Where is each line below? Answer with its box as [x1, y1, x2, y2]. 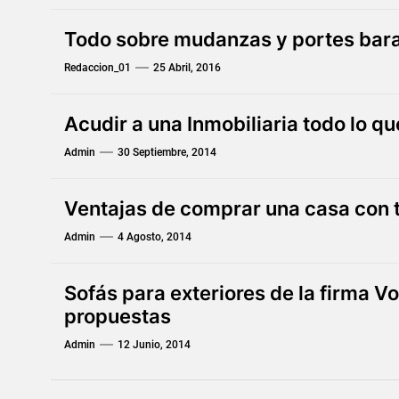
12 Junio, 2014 [117, 338, 191, 351]
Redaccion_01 [63, 61, 131, 74]
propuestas [63, 305, 171, 328]
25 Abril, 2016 [152, 61, 221, 74]
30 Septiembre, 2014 [117, 146, 216, 159]
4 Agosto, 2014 [117, 231, 191, 243]
